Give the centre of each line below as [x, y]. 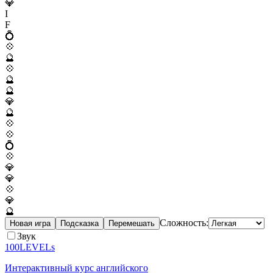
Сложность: [184, 222]
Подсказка [80, 223]
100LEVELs [30, 247]
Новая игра [30, 223]
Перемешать [132, 223]
